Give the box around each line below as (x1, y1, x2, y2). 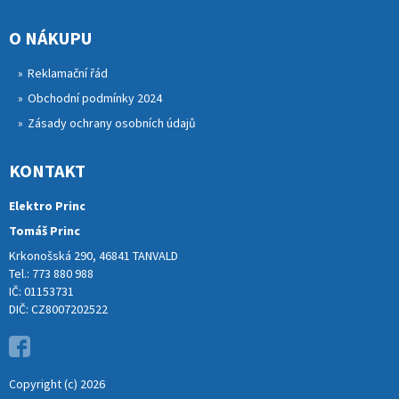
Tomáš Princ (9, 222, 80, 239)
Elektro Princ (9, 197, 85, 214)
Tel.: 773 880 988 (9, 265, 94, 281)
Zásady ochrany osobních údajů (28, 114, 196, 131)
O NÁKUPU (9, 26, 92, 49)
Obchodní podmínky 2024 (28, 89, 162, 106)
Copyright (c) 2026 (9, 375, 105, 392)
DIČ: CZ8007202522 (9, 300, 108, 317)
